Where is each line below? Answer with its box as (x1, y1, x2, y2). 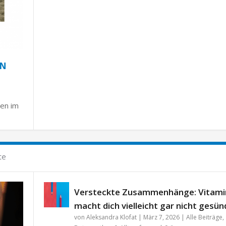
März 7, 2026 (143, 212, 180, 221)
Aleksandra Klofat (86, 212, 137, 221)
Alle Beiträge (186, 212, 222, 221)
